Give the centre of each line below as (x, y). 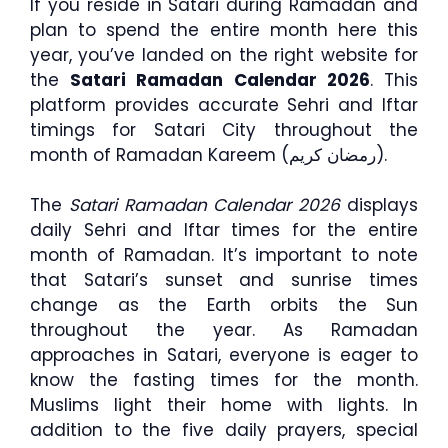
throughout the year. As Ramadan (224, 330)
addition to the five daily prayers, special (224, 430)
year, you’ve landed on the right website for (224, 54)
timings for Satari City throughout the (224, 129)
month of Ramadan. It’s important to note (224, 255)
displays (379, 205)
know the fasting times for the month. (224, 380)
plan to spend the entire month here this (224, 29)
